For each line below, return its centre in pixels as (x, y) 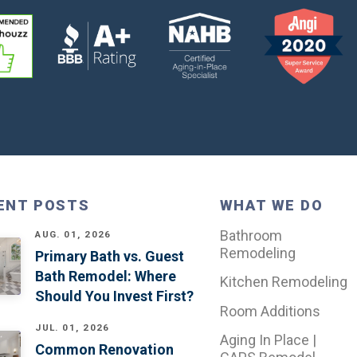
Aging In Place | (268, 340)
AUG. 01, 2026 (73, 234)
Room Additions (270, 311)
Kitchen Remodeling (283, 282)
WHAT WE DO (271, 205)
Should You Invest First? (115, 296)
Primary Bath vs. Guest (110, 256)
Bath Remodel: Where (106, 276)
